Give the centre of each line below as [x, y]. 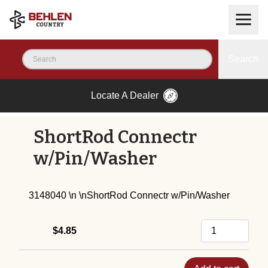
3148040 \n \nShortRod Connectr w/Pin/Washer [129, 195]
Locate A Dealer [124, 95]
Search [243, 59]
